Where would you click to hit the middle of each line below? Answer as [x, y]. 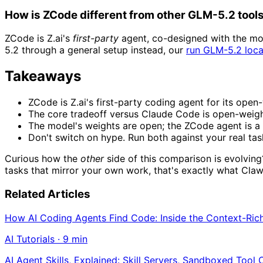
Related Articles [48, 194]
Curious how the [43, 159]
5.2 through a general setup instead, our [95, 50]
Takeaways [43, 76]
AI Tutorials [30, 239]
